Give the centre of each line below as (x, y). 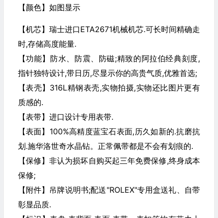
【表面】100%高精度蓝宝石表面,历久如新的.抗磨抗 (109, 131)
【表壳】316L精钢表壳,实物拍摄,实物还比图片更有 (109, 88)
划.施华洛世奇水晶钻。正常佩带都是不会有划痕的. (105, 146)
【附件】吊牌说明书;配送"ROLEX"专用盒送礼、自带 (109, 190)
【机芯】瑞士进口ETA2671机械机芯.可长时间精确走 (109, 29)
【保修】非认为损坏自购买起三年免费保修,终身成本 (109, 161)
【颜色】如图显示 (49, 7)
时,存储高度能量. (47, 44)
